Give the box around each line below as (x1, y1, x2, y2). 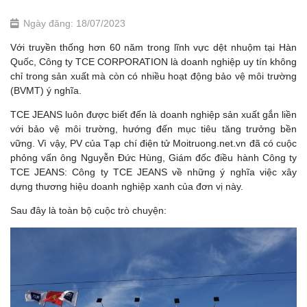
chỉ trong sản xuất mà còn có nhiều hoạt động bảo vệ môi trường (10, 71, 297, 82)
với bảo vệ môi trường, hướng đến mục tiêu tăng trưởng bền (10, 123, 297, 134)
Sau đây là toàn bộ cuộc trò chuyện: (10, 205, 167, 216)
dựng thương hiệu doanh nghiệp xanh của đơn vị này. (10, 181, 243, 192)
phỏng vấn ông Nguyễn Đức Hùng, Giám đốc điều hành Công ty (10, 152, 297, 163)
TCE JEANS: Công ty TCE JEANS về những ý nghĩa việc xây (10, 167, 297, 177)
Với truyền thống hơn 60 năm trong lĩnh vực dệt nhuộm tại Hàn (10, 42, 297, 53)
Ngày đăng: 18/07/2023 (23, 18, 125, 29)
